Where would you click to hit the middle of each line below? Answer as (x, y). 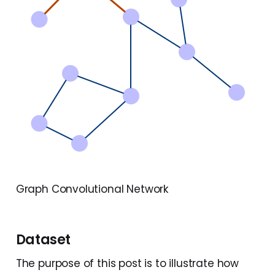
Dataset (43, 240)
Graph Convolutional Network (92, 189)
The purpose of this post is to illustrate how (127, 264)
